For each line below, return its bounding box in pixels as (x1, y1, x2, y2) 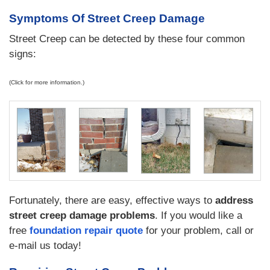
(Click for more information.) (9, 79, 84, 86)
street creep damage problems (9, 210, 155, 221)
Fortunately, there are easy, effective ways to (9, 195, 215, 206)
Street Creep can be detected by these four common (9, 33, 245, 45)
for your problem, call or (143, 225, 254, 236)
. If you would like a (155, 210, 242, 221)
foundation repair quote (30, 225, 143, 236)
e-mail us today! (9, 240, 81, 251)
